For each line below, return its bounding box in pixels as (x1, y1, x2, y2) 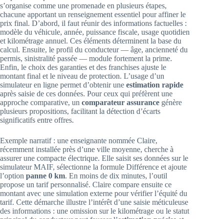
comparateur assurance (82, 98, 159, 107)
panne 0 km (26, 172, 65, 180)
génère (159, 98, 182, 107)
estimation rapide (126, 81, 183, 89)
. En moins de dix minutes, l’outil (65, 172, 167, 180)
